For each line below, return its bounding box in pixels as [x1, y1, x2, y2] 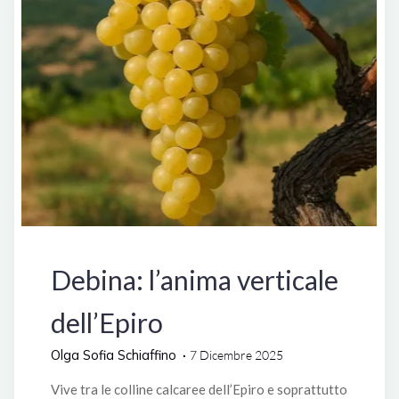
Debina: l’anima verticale [50, 264, 338, 297]
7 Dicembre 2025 [190, 347, 284, 363]
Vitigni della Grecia [254, 232, 362, 248]
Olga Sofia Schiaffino [50, 346, 176, 364]
